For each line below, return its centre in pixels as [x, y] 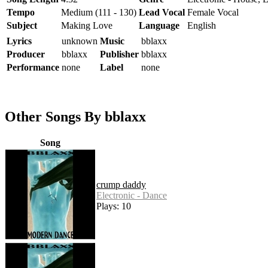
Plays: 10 [114, 206]
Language [159, 25]
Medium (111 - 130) [99, 12]
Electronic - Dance [132, 195]
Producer [26, 54]
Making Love [87, 25]
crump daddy [121, 184]
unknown [80, 41]
